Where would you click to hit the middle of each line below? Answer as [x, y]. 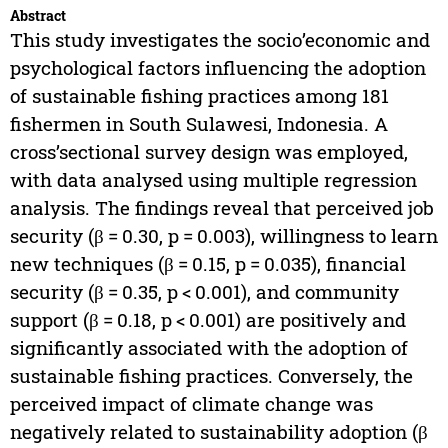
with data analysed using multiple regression [213, 180]
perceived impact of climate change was [191, 404]
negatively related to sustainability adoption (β [220, 432]
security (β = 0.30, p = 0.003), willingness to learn [223, 236]
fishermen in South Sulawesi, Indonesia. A [198, 124]
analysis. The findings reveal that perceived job [221, 208]
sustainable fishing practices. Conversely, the [211, 376]
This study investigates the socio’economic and [219, 40]
